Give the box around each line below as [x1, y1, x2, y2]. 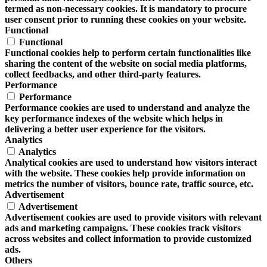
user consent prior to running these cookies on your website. [5, 14, 246, 25]
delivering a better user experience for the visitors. [5, 124, 206, 135]
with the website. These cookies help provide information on [5, 168, 246, 179]
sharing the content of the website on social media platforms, [5, 58, 247, 69]
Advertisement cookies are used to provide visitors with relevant [5, 212, 262, 223]
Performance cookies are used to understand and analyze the [5, 103, 250, 113]
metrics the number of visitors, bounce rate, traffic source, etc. [5, 179, 253, 190]
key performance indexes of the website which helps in [5, 113, 223, 124]
